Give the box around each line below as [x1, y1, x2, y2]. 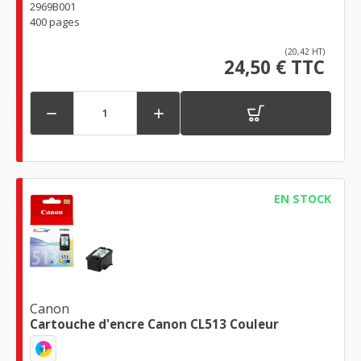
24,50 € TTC [224, 54, 325, 80]
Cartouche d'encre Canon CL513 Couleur [30, 316, 279, 333]
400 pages [30, 14, 80, 29]
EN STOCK [273, 190, 331, 206]
